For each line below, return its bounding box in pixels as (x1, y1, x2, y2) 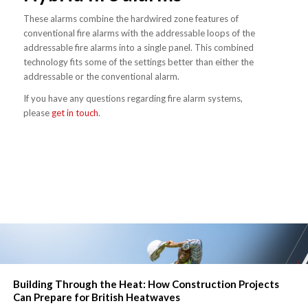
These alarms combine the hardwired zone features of (23, 13, 239, 25)
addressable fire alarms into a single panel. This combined (23, 42, 254, 54)
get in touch (49, 107, 98, 119)
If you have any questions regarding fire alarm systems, (23, 93, 243, 104)
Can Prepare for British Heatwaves (13, 291, 180, 304)
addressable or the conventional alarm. (23, 71, 179, 82)
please (23, 107, 49, 119)
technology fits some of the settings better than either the (23, 56, 254, 68)
